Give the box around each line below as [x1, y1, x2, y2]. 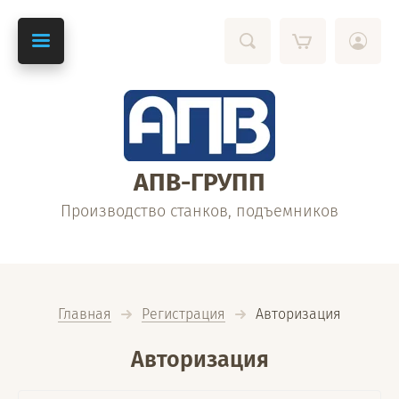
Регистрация [142, 305, 225, 322]
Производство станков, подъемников [61, 201, 338, 221]
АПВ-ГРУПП [134, 167, 265, 197]
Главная [58, 305, 111, 322]
